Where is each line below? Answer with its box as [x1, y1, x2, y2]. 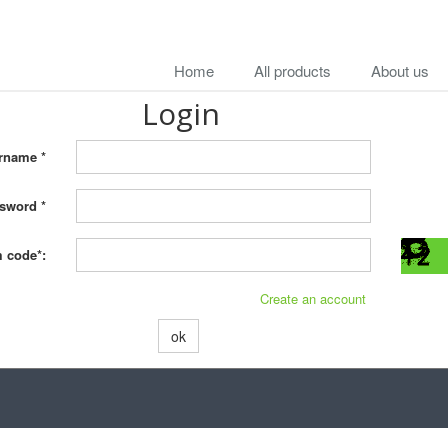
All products [254, 60, 331, 81]
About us [371, 60, 429, 81]
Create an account [260, 289, 367, 308]
